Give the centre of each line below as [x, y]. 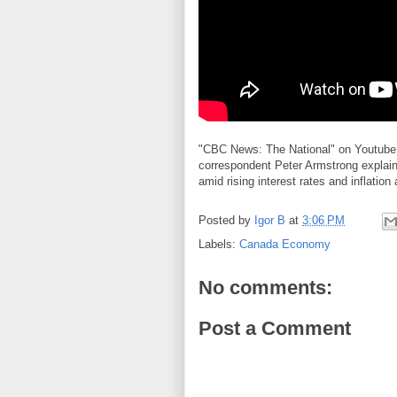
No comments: [265, 288]
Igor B [270, 221]
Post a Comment [275, 328]
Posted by [226, 221]
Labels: [219, 244]
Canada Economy [285, 244]
